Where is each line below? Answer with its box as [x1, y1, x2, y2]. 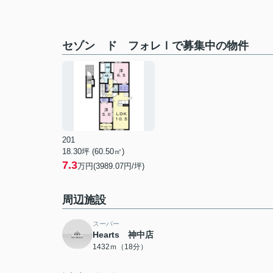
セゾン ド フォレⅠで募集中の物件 [62, 40, 249, 52]
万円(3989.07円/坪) [77, 161, 144, 171]
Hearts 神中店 [93, 230, 154, 239]
